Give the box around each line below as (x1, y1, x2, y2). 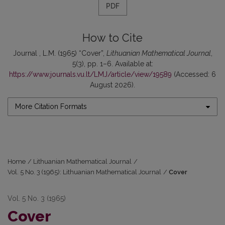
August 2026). (90, 81, 135, 89)
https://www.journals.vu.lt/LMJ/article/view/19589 (9, 70, 172, 78)
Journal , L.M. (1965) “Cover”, (13, 49, 106, 57)
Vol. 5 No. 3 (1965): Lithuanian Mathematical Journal (8, 168, 161, 176)
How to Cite (82, 32, 143, 44)
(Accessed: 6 (172, 70, 216, 78)
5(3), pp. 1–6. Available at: (72, 60, 153, 68)
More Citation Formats (15, 102, 87, 110)
